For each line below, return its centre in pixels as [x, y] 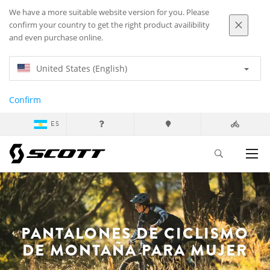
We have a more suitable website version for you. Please [109, 12]
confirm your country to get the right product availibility [109, 25]
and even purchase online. [56, 38]
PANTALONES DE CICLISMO [135, 233]
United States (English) [82, 68]
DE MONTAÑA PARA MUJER [135, 250]
